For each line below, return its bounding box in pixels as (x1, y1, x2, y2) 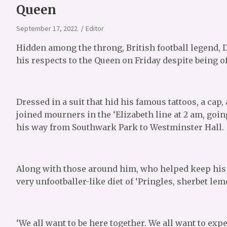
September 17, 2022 (16, 23, 78, 33)
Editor (86, 23, 104, 33)
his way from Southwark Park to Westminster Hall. (16, 122, 224, 132)
